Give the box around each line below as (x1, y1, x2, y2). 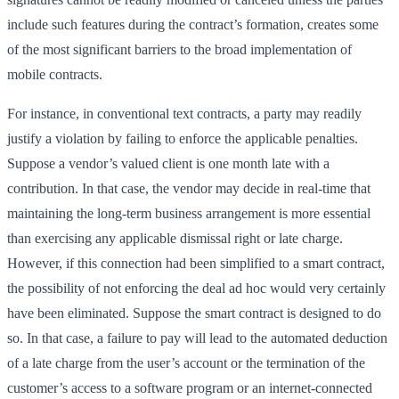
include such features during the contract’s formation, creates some (7, 16, 379, 32)
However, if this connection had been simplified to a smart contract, (7, 255, 385, 271)
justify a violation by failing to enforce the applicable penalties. (7, 130, 358, 146)
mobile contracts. (7, 66, 102, 82)
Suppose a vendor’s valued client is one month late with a (7, 155, 330, 171)
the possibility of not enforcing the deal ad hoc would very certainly (7, 280, 386, 296)
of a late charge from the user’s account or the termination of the (7, 354, 365, 370)
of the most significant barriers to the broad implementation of (7, 41, 352, 57)
